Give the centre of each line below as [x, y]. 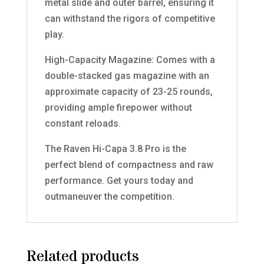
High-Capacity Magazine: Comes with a [130, 60]
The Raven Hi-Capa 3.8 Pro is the [115, 148]
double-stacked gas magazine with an [127, 75]
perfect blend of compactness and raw [129, 164]
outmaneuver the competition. [109, 196]
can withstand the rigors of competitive [130, 18]
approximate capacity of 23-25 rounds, [128, 91]
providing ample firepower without [118, 107]
